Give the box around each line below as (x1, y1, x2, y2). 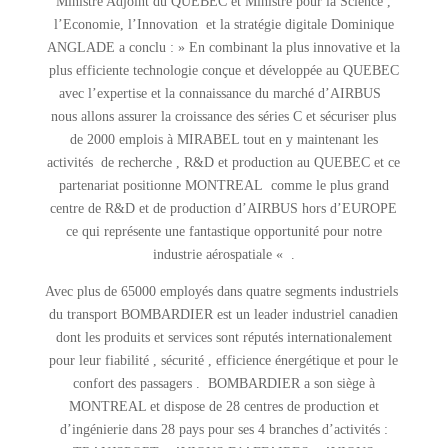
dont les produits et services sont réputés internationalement (55, 330, 392, 345)
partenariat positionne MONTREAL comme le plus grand (58, 178, 389, 193)
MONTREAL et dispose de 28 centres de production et (68, 399, 379, 414)
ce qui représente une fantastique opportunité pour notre (65, 224, 382, 239)
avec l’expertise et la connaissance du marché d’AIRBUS (58, 86, 389, 101)
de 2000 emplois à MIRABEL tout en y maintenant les (69, 132, 378, 147)
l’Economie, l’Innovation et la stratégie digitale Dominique (53, 17, 394, 32)
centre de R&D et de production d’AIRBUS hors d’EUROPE (50, 201, 398, 216)
